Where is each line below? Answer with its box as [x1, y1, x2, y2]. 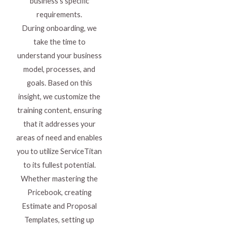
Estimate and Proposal [22, 202, 97, 211]
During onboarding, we [22, 24, 97, 33]
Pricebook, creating [27, 188, 92, 197]
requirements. [36, 10, 82, 19]
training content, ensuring [17, 106, 102, 115]
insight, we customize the [18, 92, 100, 101]
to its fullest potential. [23, 161, 96, 170]
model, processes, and [23, 65, 95, 74]
